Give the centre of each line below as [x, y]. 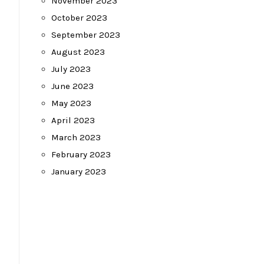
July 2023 [71, 69]
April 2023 [73, 120]
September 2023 [86, 35]
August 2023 [78, 52]
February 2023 [81, 154]
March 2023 [76, 137]
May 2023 [71, 103]
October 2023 [79, 18]
